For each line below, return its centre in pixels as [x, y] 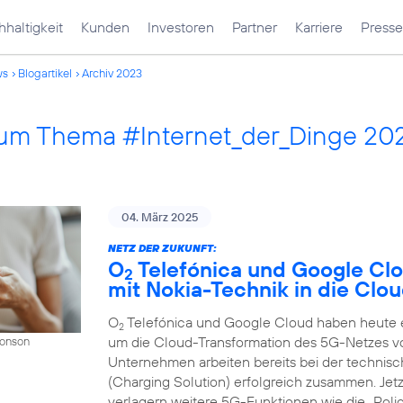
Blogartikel [45, 73]
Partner [255, 27]
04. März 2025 [160, 217]
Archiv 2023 [112, 73]
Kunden [105, 27]
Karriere [319, 27]
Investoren [181, 27]
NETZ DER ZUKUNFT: [162, 248]
